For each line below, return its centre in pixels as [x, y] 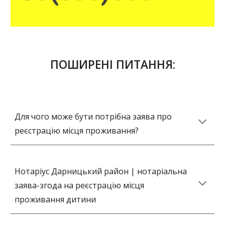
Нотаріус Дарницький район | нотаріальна [101, 171]
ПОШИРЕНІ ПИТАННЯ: [113, 65]
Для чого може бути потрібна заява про [93, 117]
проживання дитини [55, 199]
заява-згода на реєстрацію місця [80, 185]
